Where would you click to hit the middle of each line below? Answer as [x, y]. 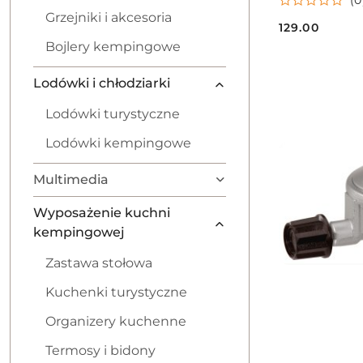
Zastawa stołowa [99, 263]
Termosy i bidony [100, 350]
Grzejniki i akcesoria [109, 17]
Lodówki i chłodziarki [102, 83]
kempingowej [79, 232]
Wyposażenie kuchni [102, 213]
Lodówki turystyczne [113, 114]
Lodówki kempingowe [118, 143]
